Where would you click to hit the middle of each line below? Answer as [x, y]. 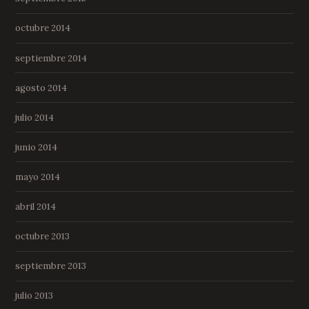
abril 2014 [36, 207]
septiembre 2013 [51, 266]
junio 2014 [37, 147]
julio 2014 [35, 117]
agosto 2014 [41, 88]
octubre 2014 [43, 28]
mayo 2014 [38, 177]
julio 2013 [34, 296]
